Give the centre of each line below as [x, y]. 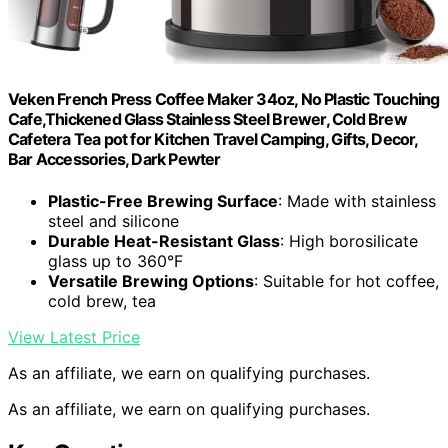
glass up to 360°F [115, 260]
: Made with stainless [357, 200]
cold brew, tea [102, 300]
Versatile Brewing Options [151, 280]
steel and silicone [113, 220]
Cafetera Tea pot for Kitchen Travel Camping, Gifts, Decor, [213, 139]
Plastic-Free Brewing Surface [163, 200]
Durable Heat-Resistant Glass [164, 240]
